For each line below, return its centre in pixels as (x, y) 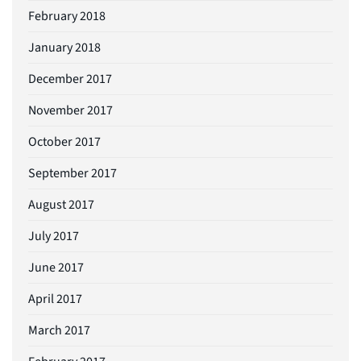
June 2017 (56, 267)
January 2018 (64, 47)
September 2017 (73, 173)
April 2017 (55, 299)
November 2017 (71, 110)
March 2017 (59, 330)
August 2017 (61, 204)
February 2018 (67, 16)
